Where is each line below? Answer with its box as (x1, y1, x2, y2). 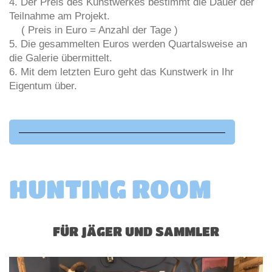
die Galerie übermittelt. (9, 52, 112, 64)
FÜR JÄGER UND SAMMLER (53, 223, 219, 239)
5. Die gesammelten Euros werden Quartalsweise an (9, 38, 247, 50)
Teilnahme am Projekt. (9, 10, 110, 22)
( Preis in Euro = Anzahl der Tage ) (9, 24, 178, 36)
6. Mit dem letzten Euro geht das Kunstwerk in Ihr (9, 66, 234, 78)
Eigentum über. (9, 80, 77, 92)
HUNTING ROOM (9, 174, 211, 203)
